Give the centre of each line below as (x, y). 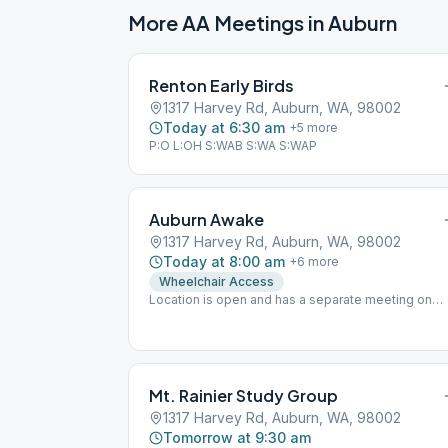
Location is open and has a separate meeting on (290, 299)
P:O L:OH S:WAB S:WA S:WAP (233, 145)
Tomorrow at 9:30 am (237, 437)
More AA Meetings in (228, 22)
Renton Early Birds (221, 85)
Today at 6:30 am (224, 127)
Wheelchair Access (216, 281)
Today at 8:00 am (224, 261)
